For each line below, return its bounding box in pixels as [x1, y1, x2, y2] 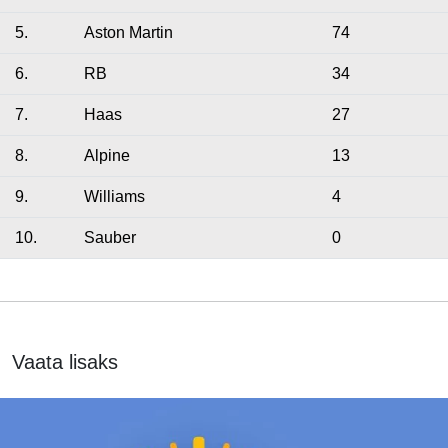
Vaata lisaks [12, 351, 118, 373]
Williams [84, 188, 145, 205]
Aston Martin [84, 24, 173, 41]
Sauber [84, 229, 136, 246]
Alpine [84, 147, 130, 164]
